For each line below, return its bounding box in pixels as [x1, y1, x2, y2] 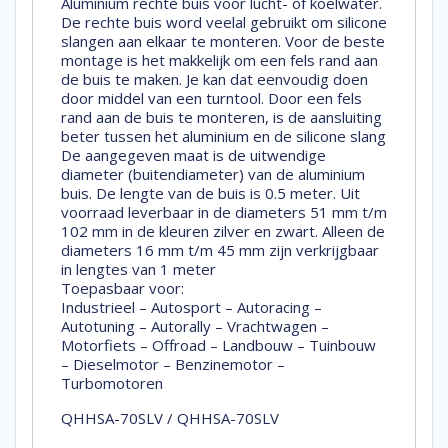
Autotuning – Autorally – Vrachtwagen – [61, 316, 329, 337]
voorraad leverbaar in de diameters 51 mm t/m [61, 202, 387, 223]
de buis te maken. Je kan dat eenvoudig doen [61, 69, 368, 90]
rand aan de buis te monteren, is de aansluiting [61, 107, 382, 128]
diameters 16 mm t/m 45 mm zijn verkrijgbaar [61, 240, 379, 261]
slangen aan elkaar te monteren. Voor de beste [61, 31, 385, 52]
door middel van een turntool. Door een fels [61, 88, 362, 109]
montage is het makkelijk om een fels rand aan [61, 50, 378, 71]
